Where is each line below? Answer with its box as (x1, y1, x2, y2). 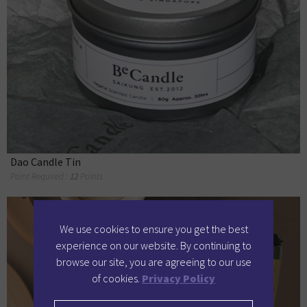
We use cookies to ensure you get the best (59, 221, 248, 236)
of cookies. (92, 271, 142, 285)
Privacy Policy (142, 271, 215, 285)
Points (80, 171, 103, 183)
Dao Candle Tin (10, 155, 81, 169)
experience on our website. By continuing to (56, 238, 251, 252)
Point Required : (10, 171, 70, 183)
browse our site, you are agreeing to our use (56, 254, 251, 269)
